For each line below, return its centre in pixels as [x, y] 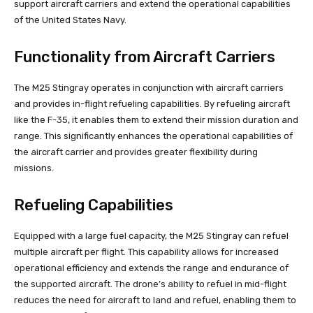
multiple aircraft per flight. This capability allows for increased [146, 252]
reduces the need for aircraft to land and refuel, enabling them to [155, 300]
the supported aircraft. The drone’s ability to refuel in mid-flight [150, 284]
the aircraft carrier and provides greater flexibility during [136, 152]
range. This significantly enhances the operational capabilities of [153, 136]
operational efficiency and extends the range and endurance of [151, 268]
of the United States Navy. [70, 20]
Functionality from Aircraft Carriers [145, 57]
